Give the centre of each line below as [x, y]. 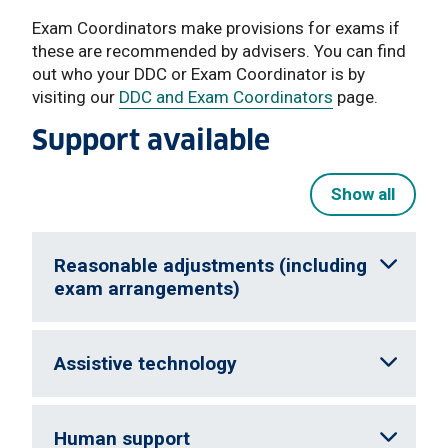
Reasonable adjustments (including [210, 266]
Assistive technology [145, 364]
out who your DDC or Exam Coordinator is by [198, 73]
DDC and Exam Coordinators [226, 96]
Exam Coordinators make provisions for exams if [216, 27]
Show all [362, 194]
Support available [151, 140]
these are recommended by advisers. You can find [219, 50]
